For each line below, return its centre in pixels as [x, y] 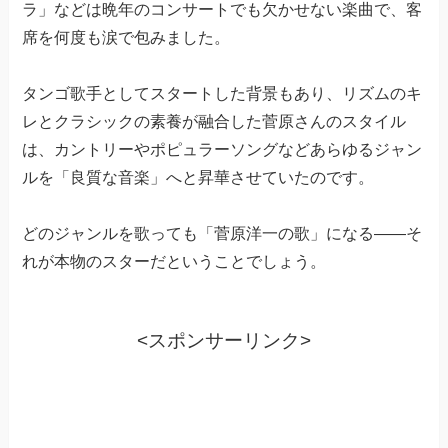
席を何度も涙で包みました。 [126, 37]
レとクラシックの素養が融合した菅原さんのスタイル [214, 121]
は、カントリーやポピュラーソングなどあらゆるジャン [222, 149]
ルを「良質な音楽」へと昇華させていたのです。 [198, 177]
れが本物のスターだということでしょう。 [174, 261]
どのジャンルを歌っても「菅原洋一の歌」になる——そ [222, 233]
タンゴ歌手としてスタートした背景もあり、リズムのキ [222, 93]
